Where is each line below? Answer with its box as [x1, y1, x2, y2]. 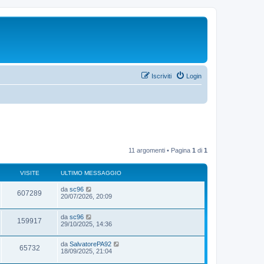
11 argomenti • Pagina [128, 147, 192, 154]
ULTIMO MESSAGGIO [61, 170, 121, 176]
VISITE [19, 170, 39, 176]
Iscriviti [151, 72, 171, 80]
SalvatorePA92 [70, 240, 111, 248]
